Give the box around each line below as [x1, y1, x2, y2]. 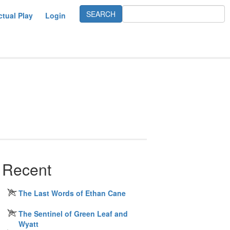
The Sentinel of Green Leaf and [18, 208, 128, 219]
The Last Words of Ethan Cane [18, 188, 126, 198]
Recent [2, 158, 51, 180]
